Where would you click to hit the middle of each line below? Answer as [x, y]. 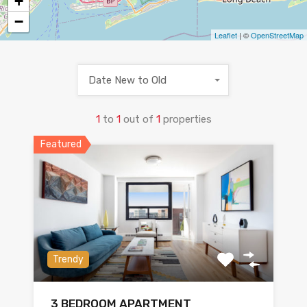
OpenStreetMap [277, 35]
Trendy [68, 259]
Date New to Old [127, 80]
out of [139, 119]
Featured [61, 144]
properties [187, 119]
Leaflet [226, 35]
